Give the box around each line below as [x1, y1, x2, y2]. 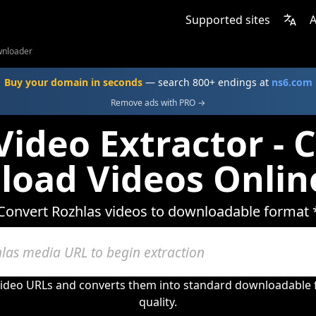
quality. [139, 294, 177, 310]
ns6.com [271, 75, 312, 89]
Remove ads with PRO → [111, 97, 205, 109]
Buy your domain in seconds [4, 75, 142, 89]
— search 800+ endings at [142, 75, 272, 89]
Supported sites [186, 12, 270, 28]
